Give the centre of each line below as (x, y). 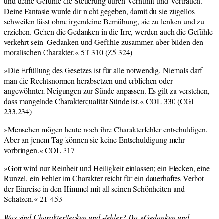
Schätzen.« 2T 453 (33, 198)
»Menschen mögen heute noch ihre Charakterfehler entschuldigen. (106, 129)
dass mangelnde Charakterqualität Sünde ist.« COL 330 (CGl (99, 101)
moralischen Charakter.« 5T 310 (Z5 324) (68, 52)
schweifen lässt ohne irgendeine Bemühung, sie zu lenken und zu (104, 21)
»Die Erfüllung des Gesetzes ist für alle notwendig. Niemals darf (103, 70)
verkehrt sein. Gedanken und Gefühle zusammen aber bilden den (104, 42)
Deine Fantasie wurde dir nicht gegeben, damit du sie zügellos (99, 11)
